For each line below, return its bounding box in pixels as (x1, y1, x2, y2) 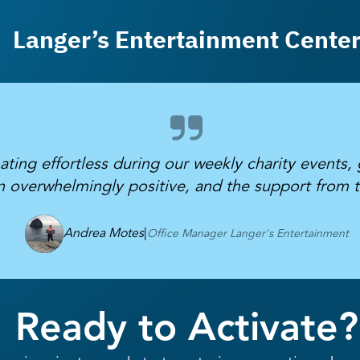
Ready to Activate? (14, 311, 358, 350)
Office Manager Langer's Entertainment (146, 228, 349, 240)
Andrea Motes (63, 227, 144, 241)
